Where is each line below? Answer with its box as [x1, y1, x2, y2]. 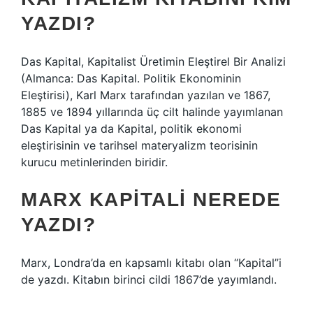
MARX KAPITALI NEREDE [21, 189, 281, 210]
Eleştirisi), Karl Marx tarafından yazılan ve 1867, [21, 88, 270, 102]
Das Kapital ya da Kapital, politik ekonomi [21, 122, 242, 136]
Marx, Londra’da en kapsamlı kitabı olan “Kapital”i [21, 256, 282, 270]
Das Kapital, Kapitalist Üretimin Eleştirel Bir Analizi [21, 54, 286, 68]
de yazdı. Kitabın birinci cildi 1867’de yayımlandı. [21, 272, 277, 286]
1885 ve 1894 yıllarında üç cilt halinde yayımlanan [21, 105, 283, 119]
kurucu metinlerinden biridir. [21, 155, 168, 169]
